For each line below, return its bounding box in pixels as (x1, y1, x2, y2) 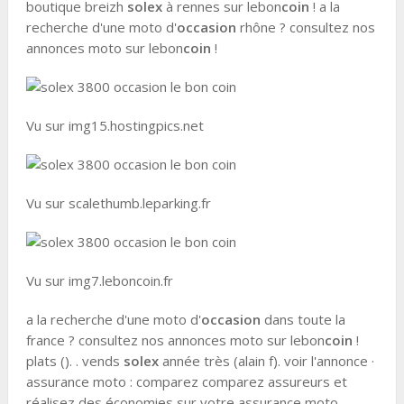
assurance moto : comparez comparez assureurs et (25, 372, 347, 390)
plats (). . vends (25, 352, 124, 370)
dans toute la (260, 310, 345, 328)
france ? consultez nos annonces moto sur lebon (25, 331, 325, 349)
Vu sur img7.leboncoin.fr (25, 271, 173, 289)
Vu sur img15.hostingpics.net (25, 116, 204, 134)
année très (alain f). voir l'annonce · (158, 352, 374, 370)
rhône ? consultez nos (235, 18, 375, 36)
